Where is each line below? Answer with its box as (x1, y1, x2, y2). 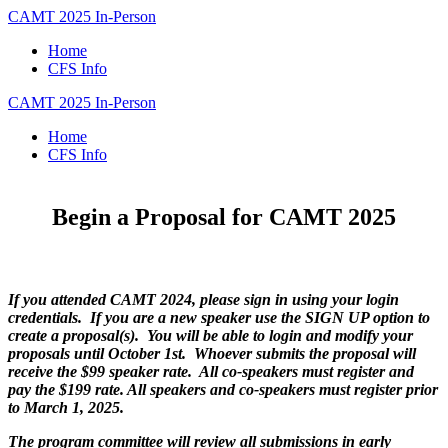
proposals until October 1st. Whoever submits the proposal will (8, 345, 416, 362)
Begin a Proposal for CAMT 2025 (52, 204, 396, 230)
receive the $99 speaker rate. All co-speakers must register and (8, 363, 414, 380)
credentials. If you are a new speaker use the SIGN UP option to (8, 309, 430, 326)
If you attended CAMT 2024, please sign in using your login (8, 291, 399, 308)
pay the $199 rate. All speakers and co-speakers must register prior (8, 381, 438, 398)
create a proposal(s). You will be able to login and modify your (8, 327, 413, 344)
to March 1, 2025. (8, 399, 124, 416)
